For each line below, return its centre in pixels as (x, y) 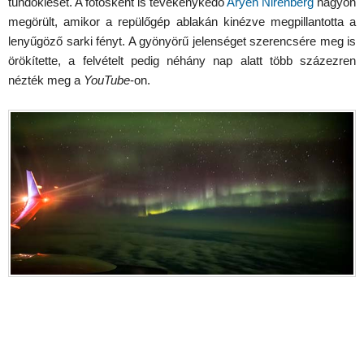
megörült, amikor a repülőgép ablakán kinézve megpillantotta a (182, 22)
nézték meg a (46, 80)
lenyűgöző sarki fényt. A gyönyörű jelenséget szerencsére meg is (182, 41)
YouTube (107, 80)
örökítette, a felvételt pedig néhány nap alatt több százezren (182, 61)
